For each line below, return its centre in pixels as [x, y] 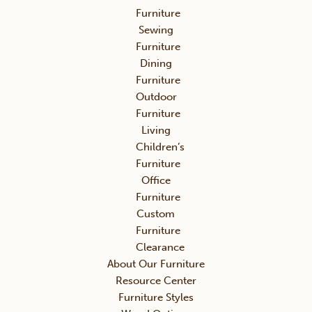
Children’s [160, 147]
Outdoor [156, 97]
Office [156, 181]
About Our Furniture [156, 264]
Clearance [160, 248]
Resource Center [156, 281]
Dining [156, 64]
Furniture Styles [156, 298]
